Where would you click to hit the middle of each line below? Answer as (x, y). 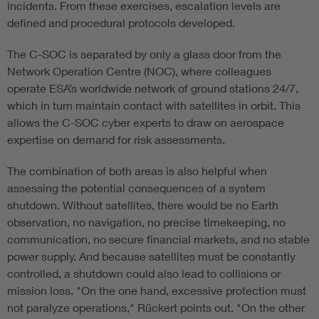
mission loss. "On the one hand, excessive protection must (157, 291)
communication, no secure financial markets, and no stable (158, 239)
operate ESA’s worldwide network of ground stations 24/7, (153, 88)
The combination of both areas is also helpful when (137, 171)
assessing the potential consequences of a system (136, 188)
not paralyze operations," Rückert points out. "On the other (156, 308)
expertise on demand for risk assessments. (116, 140)
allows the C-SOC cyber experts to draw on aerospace (146, 122)
